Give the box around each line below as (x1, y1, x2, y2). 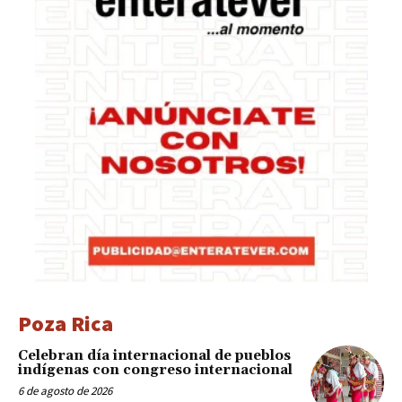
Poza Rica (18, 310, 113, 338)
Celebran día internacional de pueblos (18, 347, 291, 365)
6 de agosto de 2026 (18, 383, 112, 399)
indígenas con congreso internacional (18, 362, 293, 380)
